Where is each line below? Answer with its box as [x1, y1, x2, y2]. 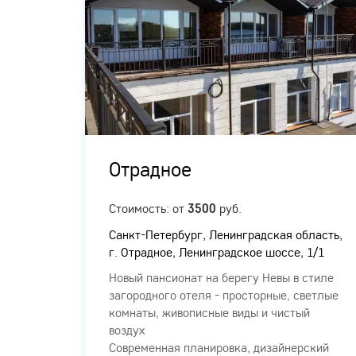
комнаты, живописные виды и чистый [109, 304, 310, 320]
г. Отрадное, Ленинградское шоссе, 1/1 [109, 243, 324, 260]
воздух [109, 321, 145, 338]
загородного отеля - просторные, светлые [109, 286, 339, 303]
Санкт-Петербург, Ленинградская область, [109, 226, 342, 242]
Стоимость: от [109, 199, 188, 216]
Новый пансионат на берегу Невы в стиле [109, 269, 334, 285]
